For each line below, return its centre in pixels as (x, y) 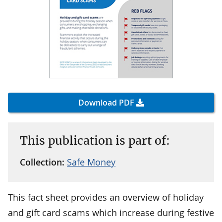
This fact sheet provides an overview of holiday (106, 197)
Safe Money (91, 162)
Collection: (43, 162)
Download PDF (106, 102)
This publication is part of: (95, 140)
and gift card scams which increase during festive (111, 212)
